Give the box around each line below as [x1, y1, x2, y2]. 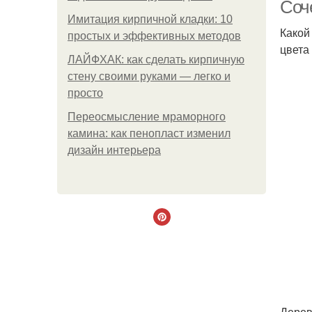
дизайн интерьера [68, 144, 161, 156]
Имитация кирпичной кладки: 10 [68, 13, 233, 25]
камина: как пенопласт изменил [68, 127, 231, 139]
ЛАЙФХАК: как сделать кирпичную [68, 54, 244, 65]
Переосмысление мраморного [68, 111, 226, 123]
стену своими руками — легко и [68, 70, 231, 82]
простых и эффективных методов [68, 30, 241, 42]
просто [68, 87, 103, 99]
